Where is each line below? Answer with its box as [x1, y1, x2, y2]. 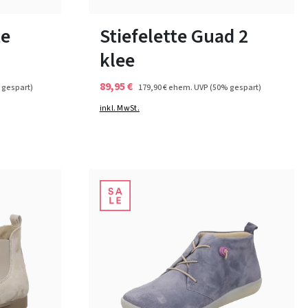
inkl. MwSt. [99, 102, 140, 115]
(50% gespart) [209, 81, 261, 93]
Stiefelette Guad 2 [99, 22, 248, 50]
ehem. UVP [166, 81, 210, 93]
